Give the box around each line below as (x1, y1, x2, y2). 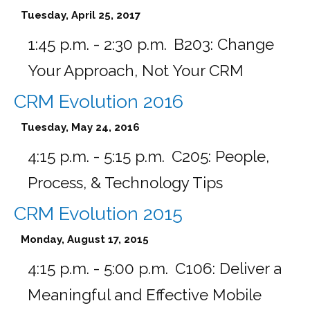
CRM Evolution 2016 (14, 91, 183, 112)
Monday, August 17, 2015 (21, 233, 149, 246)
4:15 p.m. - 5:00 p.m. (28, 259, 168, 277)
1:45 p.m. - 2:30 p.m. (28, 35, 167, 53)
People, (215, 147, 269, 165)
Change (217, 35, 274, 53)
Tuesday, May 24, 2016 (21, 121, 140, 134)
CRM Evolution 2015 (14, 203, 183, 224)
